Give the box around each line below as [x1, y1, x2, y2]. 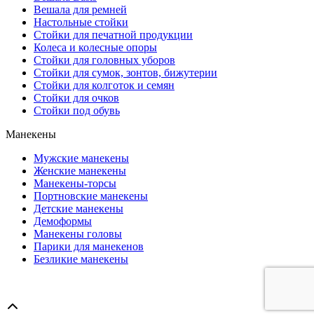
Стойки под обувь [34, 104, 120, 116]
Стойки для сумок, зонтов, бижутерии [34, 66, 217, 78]
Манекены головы [34, 227, 122, 240]
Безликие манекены [34, 252, 128, 265]
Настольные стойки [34, 15, 128, 28]
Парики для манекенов [34, 240, 144, 252]
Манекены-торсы [34, 177, 116, 189]
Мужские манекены [34, 151, 129, 164]
